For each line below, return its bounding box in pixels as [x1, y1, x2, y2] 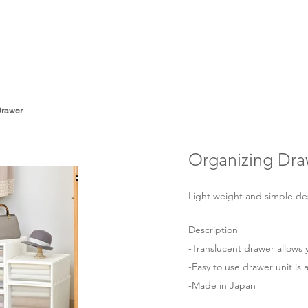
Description [188, 223, 238, 236]
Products [230, 35, 273, 47]
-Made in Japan [188, 279, 256, 291]
